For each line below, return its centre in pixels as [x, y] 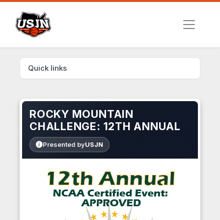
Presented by [64, 144]
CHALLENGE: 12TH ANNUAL [105, 126]
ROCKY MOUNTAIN [82, 114]
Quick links [47, 68]
